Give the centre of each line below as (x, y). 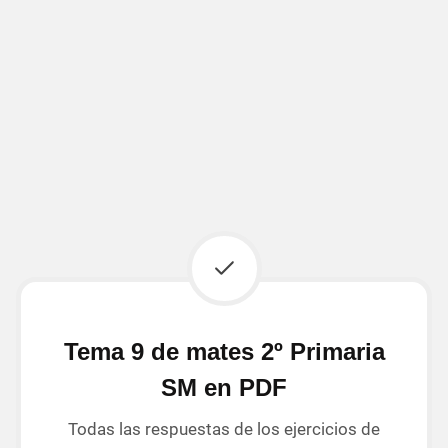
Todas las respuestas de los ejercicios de (224, 428)
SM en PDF (224, 387)
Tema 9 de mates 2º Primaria (224, 351)
